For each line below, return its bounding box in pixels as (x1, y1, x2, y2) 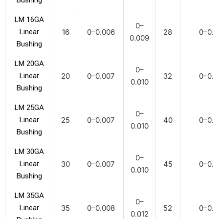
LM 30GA (14, 147, 44, 156)
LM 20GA (14, 59, 44, 68)
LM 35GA (14, 191, 44, 200)
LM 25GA (14, 103, 44, 112)
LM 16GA (14, 15, 44, 24)
